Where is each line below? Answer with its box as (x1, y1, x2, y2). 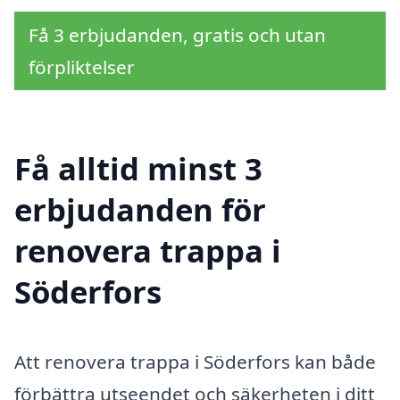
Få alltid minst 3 (14, 146, 262, 189)
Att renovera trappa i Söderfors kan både (14, 348, 376, 374)
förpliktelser (29, 54, 135, 79)
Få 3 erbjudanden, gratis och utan (29, 21, 326, 47)
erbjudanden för (14, 187, 266, 230)
